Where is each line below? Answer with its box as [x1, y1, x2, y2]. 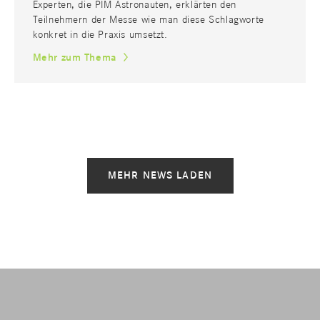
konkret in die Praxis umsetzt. [32, 29, 168, 40]
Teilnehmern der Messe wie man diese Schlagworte [32, 14, 264, 25]
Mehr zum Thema [32, 51, 116, 63]
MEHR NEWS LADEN [108, 170, 212, 181]
